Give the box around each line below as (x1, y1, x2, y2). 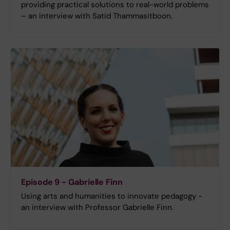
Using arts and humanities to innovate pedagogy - (21, 191, 202, 202)
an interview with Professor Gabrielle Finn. (21, 202, 174, 213)
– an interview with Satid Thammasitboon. (21, 10, 172, 21)
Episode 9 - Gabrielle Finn (21, 177, 123, 188)
